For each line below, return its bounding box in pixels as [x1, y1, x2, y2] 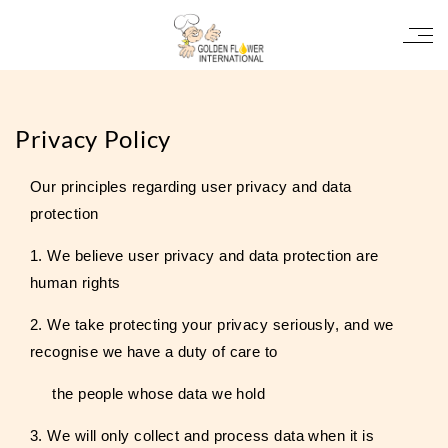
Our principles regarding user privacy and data [30, 178, 352, 195]
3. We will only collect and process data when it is [30, 427, 374, 444]
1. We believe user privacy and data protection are [30, 247, 379, 264]
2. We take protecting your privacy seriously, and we [30, 316, 394, 333]
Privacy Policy [15, 124, 172, 153]
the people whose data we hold [30, 385, 266, 402]
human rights [30, 274, 121, 291]
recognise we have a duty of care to [30, 343, 278, 360]
